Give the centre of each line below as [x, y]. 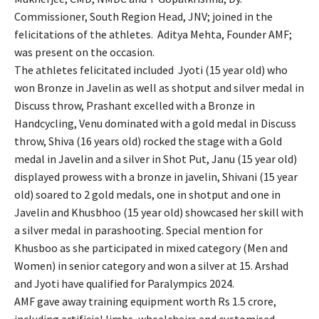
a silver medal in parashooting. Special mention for [138, 230]
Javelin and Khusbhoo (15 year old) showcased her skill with [159, 212]
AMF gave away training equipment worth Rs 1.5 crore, [145, 301]
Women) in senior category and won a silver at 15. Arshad [151, 265]
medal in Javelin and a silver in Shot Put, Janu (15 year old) [156, 158]
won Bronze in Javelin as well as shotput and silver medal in [159, 87]
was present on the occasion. [84, 52]
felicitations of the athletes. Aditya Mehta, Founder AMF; [153, 34]
